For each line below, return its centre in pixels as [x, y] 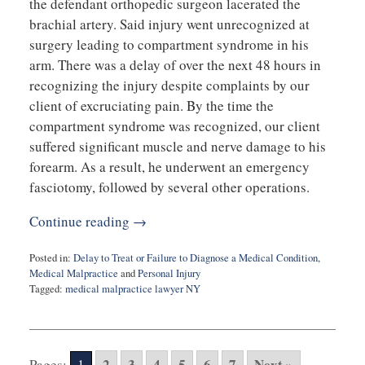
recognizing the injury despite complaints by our [169, 85]
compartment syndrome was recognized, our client [174, 125]
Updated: [47, 304]
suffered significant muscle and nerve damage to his [177, 146]
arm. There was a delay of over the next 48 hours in [175, 64]
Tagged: [46, 289]
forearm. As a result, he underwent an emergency [169, 166]
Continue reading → [88, 221]
